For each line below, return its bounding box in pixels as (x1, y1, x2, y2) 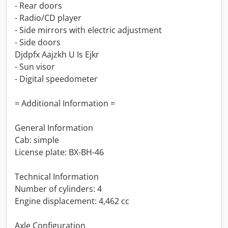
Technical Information (15, 171, 99, 182)
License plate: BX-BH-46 (15, 147, 104, 158)
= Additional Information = (15, 98, 115, 109)
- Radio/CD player (15, 12, 81, 23)
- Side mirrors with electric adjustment (15, 24, 162, 36)
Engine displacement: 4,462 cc (15, 195, 129, 207)
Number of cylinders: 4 (15, 183, 102, 194)
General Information (15, 122, 93, 133)
